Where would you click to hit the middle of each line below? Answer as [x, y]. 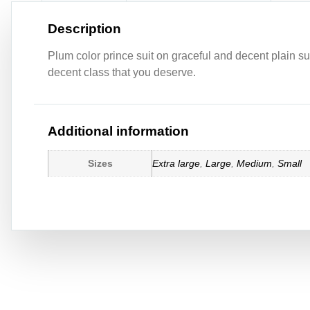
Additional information [118, 131]
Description [84, 28]
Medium [254, 164]
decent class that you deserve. [122, 72]
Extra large [176, 164]
